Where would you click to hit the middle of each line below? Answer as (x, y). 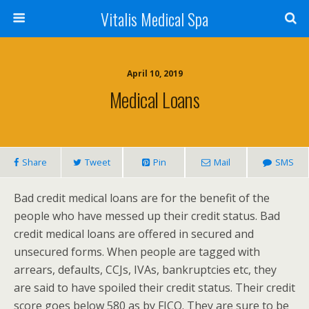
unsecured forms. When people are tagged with (137, 252)
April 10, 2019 (154, 73)
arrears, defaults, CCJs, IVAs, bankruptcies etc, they (145, 270)
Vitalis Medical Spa (154, 19)
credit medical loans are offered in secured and (134, 234)
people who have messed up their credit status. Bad (147, 216)
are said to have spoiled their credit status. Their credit (154, 288)
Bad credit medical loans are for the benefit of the (142, 198)
